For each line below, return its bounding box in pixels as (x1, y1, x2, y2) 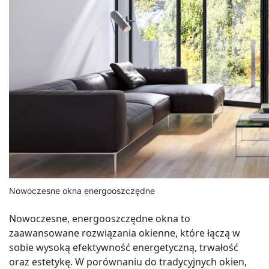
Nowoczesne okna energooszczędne (9, 185, 155, 196)
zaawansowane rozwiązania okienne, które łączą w (9, 226, 240, 240)
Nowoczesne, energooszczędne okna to (9, 211, 190, 225)
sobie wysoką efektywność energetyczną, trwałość (9, 240, 238, 254)
